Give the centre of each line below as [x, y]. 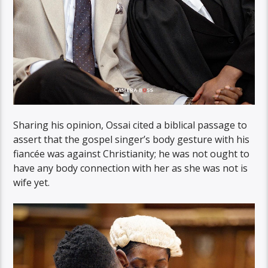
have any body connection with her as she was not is [131, 168]
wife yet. [32, 183]
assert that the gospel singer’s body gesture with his [132, 140]
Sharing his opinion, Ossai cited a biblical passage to [130, 125]
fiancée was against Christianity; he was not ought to [132, 154]
